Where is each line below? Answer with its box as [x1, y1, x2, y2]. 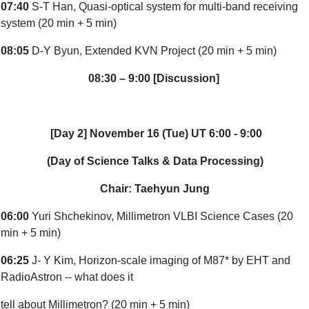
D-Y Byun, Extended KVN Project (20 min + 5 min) [29, 45, 277, 57]
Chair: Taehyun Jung [100, 183, 210, 195]
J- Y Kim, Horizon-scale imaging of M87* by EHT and [32, 255, 290, 266]
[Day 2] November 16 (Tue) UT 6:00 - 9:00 [50, 128, 262, 139]
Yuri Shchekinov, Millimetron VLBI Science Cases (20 [32, 210, 293, 222]
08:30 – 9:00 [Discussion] [88, 72, 222, 84]
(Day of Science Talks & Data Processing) [46, 155, 263, 167]
